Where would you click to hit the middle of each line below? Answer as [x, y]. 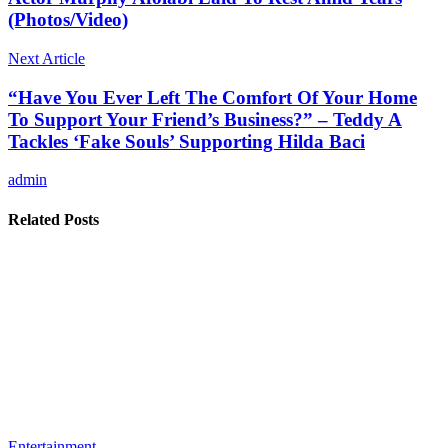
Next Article [46, 59]
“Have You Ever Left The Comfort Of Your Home [212, 97]
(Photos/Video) [68, 20]
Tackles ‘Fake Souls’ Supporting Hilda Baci [186, 141]
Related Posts [53, 219]
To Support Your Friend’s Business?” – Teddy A [205, 119]
